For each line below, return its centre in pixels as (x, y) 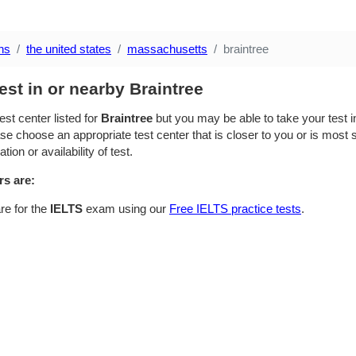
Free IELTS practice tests (235, 209)
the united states (69, 49)
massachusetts (167, 49)
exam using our (126, 209)
